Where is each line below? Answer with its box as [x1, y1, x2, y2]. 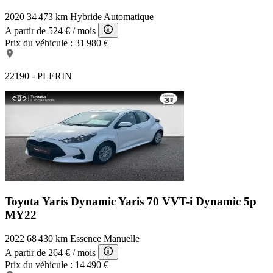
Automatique [104, 12, 154, 23]
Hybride [70, 12, 102, 23]
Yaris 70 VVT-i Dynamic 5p [118, 194, 257, 208]
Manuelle [104, 233, 140, 244]
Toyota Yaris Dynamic [5, 194, 118, 208]
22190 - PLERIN [5, 71, 72, 82]
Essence [70, 233, 101, 244]
